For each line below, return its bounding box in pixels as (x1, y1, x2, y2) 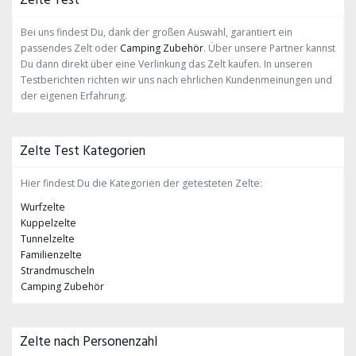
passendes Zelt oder (21, 41, 120, 55)
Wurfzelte (21, 200, 65, 214)
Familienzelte (21, 248, 82, 261)
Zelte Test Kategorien (20, 141, 145, 162)
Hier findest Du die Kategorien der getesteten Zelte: (21, 176, 262, 190)
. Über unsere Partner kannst (203, 41, 335, 55)
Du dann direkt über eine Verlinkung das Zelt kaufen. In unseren (21, 57, 312, 71)
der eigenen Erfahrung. (21, 89, 127, 103)
